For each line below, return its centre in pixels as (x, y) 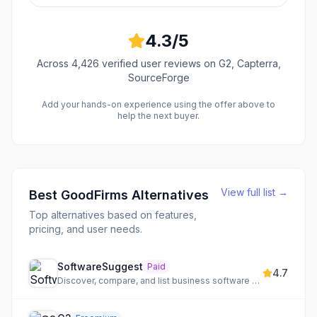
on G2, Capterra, (241, 63)
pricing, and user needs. (86, 229)
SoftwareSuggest (100, 266)
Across (54, 63)
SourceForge (158, 77)
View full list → (254, 192)
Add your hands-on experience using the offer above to (158, 104)
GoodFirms (94, 195)
